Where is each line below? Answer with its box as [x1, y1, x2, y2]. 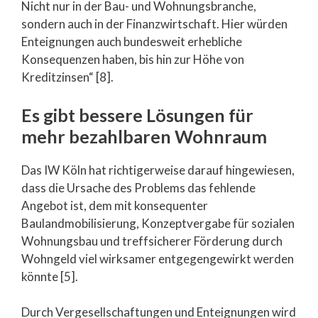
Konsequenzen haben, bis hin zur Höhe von [21, 52, 244, 67]
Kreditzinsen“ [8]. [21, 70, 114, 84]
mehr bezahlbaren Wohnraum [21, 125, 267, 147]
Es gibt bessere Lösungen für [21, 104, 253, 126]
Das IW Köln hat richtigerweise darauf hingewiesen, [21, 162, 295, 177]
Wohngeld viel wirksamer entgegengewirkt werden [21, 251, 294, 266]
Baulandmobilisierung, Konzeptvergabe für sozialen [21, 215, 295, 231]
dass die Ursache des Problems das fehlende [21, 180, 256, 195]
